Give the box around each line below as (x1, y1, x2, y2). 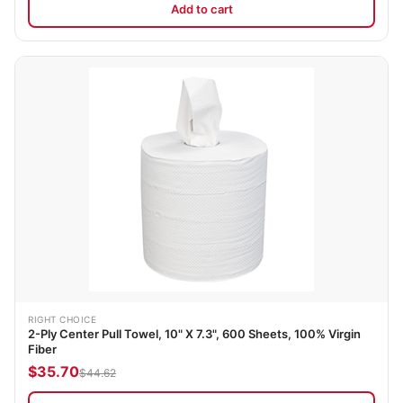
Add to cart (170, 2, 233, 17)
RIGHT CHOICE (28, 313, 96, 325)
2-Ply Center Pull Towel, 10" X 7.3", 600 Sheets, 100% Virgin (28, 326, 361, 341)
